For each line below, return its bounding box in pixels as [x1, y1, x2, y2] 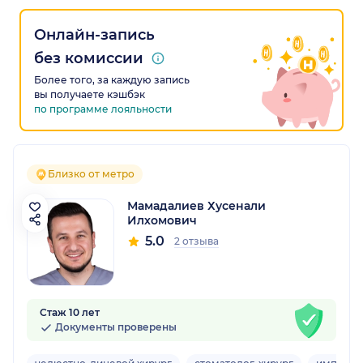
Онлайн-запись [34, 26, 155, 45]
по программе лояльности [34, 103, 172, 116]
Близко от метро [48, 168, 135, 181]
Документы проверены [53, 321, 177, 334]
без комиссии [34, 49, 143, 68]
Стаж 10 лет [40, 306, 100, 319]
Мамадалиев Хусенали [127, 199, 266, 214]
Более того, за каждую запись [34, 74, 190, 87]
